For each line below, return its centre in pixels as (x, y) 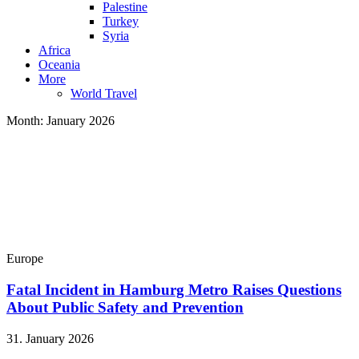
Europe (25, 259)
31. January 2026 (50, 338)
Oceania (59, 65)
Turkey (121, 22)
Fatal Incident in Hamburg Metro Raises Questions (174, 289)
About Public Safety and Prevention (125, 307)
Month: (26, 121)
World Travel (104, 94)
